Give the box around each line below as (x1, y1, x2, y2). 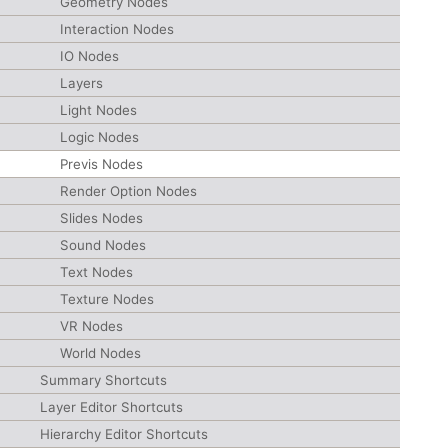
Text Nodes (60, 264, 133, 280)
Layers (60, 75, 103, 91)
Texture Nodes (60, 291, 154, 307)
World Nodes (60, 345, 141, 361)
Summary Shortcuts (40, 372, 167, 388)
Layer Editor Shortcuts (40, 399, 183, 415)
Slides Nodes (60, 210, 143, 226)
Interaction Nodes (60, 21, 174, 37)
